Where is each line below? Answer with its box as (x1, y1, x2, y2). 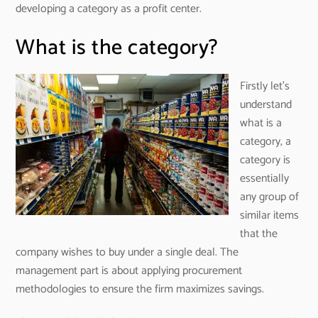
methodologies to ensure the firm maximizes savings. (16, 280, 265, 300)
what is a (240, 114, 283, 133)
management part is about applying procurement (16, 261, 243, 281)
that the (240, 224, 278, 244)
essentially (240, 169, 290, 189)
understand (240, 95, 292, 115)
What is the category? (16, 30, 219, 65)
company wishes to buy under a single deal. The (16, 243, 239, 263)
